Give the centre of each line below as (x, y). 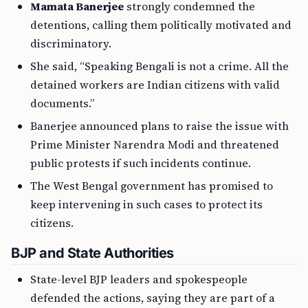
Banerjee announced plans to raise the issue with (159, 126)
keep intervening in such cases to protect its (146, 204)
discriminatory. (71, 43)
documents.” (63, 103)
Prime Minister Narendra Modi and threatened (155, 144)
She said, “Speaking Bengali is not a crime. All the (159, 66)
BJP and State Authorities (92, 253)
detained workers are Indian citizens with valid (155, 85)
